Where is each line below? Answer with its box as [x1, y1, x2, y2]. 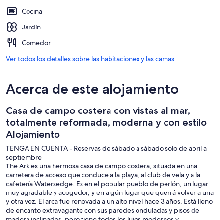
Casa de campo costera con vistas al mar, [6, 104, 190, 116]
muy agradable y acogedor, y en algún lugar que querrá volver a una [6, 188, 214, 197]
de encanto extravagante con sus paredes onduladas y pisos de [6, 205, 199, 215]
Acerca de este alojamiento [6, 80, 179, 97]
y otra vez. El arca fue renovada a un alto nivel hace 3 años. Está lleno [6, 196, 213, 206]
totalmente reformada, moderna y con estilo [6, 116, 207, 128]
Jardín [22, 22, 41, 31]
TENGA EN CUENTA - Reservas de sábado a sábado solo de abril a [6, 143, 207, 153]
